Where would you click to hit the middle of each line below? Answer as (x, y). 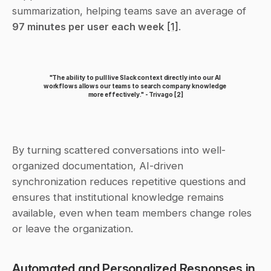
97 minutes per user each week (88, 27)
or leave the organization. (73, 229)
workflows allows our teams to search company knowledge (135, 86)
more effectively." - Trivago (131, 95)
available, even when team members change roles (132, 213)
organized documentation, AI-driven (98, 166)
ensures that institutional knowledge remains (118, 198)
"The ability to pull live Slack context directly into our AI (135, 78)
